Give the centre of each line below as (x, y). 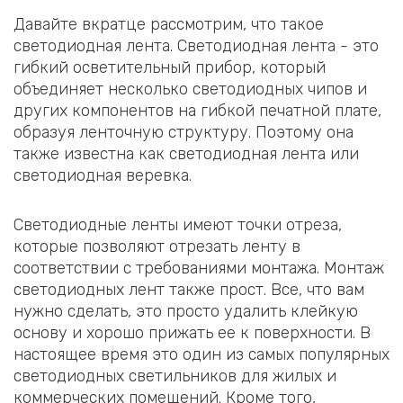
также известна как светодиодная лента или (186, 153)
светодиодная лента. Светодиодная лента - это (196, 45)
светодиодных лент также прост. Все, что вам (189, 290)
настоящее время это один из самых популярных (201, 355)
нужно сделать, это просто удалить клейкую (186, 312)
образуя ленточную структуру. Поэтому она (184, 132)
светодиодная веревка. (103, 175)
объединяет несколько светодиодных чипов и (190, 89)
